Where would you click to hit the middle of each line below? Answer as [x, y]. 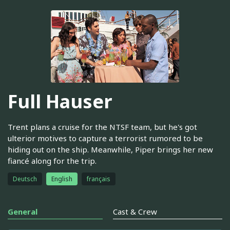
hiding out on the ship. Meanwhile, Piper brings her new [110, 149]
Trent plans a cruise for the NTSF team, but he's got [102, 127]
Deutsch [25, 179]
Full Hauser [60, 102]
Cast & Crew [135, 211]
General [23, 211]
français [99, 179]
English [62, 179]
